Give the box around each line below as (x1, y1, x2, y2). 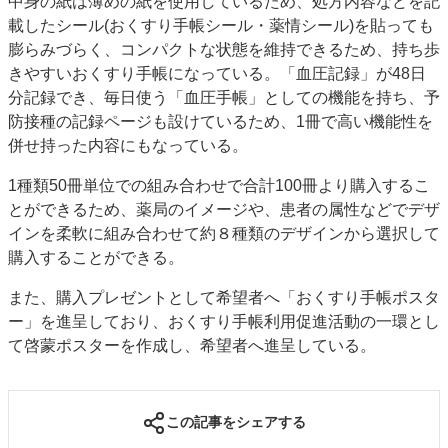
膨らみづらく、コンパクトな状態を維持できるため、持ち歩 (8, 40, 440, 58)
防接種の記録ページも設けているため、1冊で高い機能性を (8, 112, 433, 130)
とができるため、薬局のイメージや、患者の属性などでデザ (8, 200, 440, 218)
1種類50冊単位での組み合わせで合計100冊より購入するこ (8, 176, 430, 194)
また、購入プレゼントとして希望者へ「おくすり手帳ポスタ (8, 288, 440, 306)
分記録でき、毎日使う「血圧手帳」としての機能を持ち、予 (8, 88, 440, 106)
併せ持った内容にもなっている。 (8, 136, 248, 154)
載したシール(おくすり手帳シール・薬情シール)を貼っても (8, 16, 434, 34)
